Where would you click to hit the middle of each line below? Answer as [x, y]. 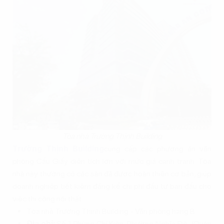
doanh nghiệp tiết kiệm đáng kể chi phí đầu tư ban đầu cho [112, 186]
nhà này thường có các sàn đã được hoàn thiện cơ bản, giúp [112, 173]
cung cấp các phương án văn [158, 148]
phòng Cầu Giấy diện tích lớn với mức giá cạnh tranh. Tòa [112, 161]
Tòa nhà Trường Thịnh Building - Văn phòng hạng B [111, 211]
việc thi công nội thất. [48, 198]
